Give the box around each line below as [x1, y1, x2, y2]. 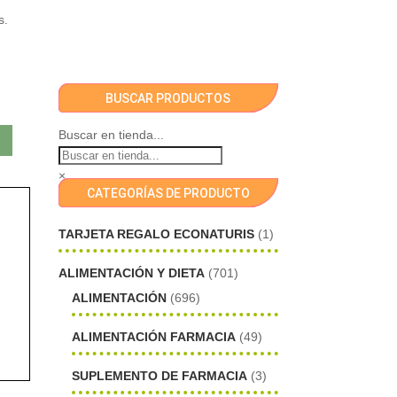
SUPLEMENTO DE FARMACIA [72, 368, 248, 383]
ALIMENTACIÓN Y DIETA [58, 266, 206, 281]
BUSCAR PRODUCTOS [105, 91, 231, 106]
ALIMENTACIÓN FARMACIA [72, 329, 237, 344]
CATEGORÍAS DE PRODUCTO [86, 186, 250, 201]
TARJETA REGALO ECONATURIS [58, 227, 255, 242]
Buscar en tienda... [58, 128, 165, 143]
